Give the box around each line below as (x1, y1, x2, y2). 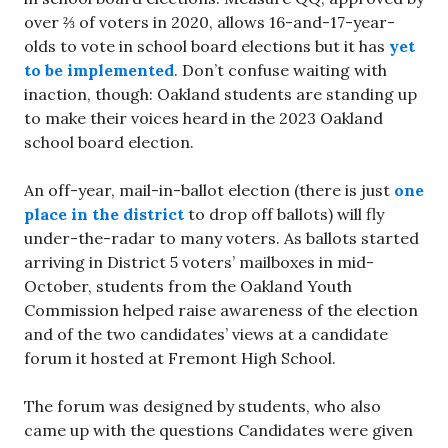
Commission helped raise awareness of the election (24, 300, 418, 320)
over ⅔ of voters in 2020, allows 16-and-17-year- (24, 12, 395, 32)
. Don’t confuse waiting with (174, 60, 387, 80)
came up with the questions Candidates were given (24, 420, 413, 440)
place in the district (24, 204, 184, 224)
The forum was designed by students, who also (24, 396, 381, 416)
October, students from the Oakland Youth (24, 276, 352, 296)
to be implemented (24, 60, 174, 80)
